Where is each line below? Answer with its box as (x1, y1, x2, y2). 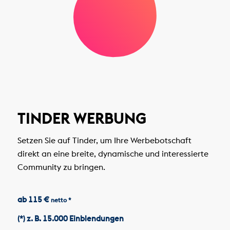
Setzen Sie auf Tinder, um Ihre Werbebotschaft (17, 135, 191, 146)
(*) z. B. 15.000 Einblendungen (17, 214, 124, 224)
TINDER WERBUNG (17, 109, 146, 128)
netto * (50, 196, 71, 204)
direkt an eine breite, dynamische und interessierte (17, 148, 208, 159)
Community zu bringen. (17, 162, 105, 172)
